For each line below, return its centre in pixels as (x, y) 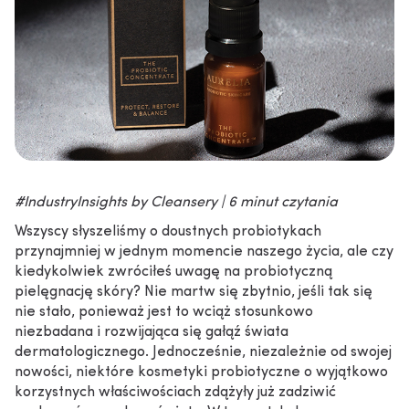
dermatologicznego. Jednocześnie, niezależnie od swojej (203, 352)
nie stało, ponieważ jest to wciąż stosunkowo (164, 312)
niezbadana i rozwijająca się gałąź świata (152, 332)
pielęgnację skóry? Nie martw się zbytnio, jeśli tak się (194, 292)
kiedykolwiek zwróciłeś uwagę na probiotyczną (173, 272)
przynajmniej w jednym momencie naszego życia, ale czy (204, 252)
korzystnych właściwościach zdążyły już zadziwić (175, 393)
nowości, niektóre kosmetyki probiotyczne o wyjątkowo (201, 372)
